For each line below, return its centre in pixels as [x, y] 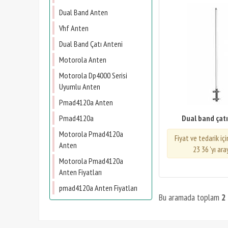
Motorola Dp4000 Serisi [93, 75]
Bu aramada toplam [190, 197]
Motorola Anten [83, 60]
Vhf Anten [74, 28]
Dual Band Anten [83, 12]
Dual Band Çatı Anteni [91, 44]
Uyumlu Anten [80, 87]
